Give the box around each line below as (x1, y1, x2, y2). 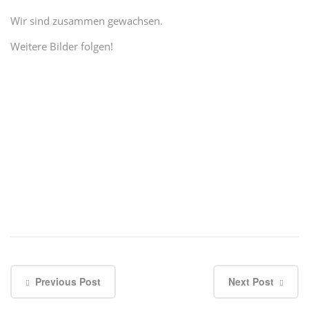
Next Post (228, 275, 274, 288)
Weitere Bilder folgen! (10, 39, 113, 53)
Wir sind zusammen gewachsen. (10, 14, 163, 28)
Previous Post (35, 275, 101, 288)
